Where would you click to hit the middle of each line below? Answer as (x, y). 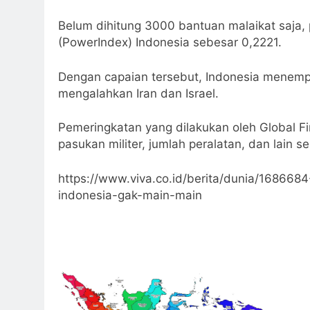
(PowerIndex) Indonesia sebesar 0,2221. (170, 43)
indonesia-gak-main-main (130, 195)
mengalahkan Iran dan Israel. (138, 93)
